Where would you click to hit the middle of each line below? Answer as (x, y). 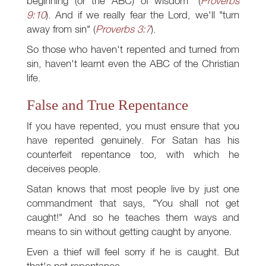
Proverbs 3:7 (123, 29)
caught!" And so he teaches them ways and (133, 217)
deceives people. (64, 169)
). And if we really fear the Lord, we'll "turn (142, 15)
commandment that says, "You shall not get (133, 203)
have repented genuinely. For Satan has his (133, 140)
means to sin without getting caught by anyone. (129, 232)
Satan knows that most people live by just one (133, 189)
